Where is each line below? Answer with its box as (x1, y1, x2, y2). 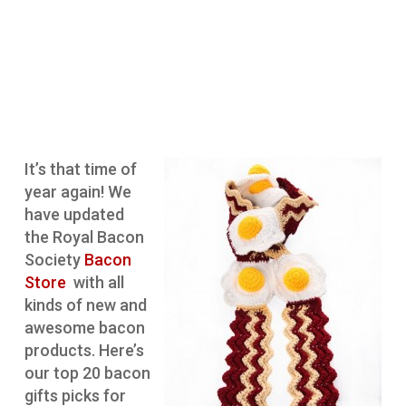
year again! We (24, 182, 131, 202)
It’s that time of (24, 159, 137, 179)
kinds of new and (24, 295, 147, 315)
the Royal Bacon (24, 227, 144, 247)
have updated (24, 205, 124, 225)
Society (24, 250, 84, 270)
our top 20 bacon (24, 363, 150, 383)
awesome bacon (24, 318, 145, 338)
